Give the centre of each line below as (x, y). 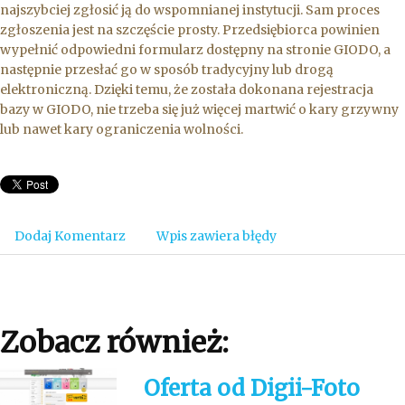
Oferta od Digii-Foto (252, 388)
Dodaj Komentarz (70, 236)
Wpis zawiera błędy (217, 236)
